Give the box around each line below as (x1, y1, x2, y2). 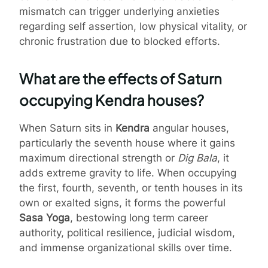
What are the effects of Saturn (19, 69, 222, 87)
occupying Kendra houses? (19, 90, 204, 109)
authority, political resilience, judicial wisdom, (19, 226, 235, 239)
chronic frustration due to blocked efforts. (19, 35, 220, 48)
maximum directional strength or (19, 151, 178, 164)
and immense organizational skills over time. (19, 241, 232, 254)
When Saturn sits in (19, 121, 115, 134)
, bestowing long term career (70, 211, 208, 224)
